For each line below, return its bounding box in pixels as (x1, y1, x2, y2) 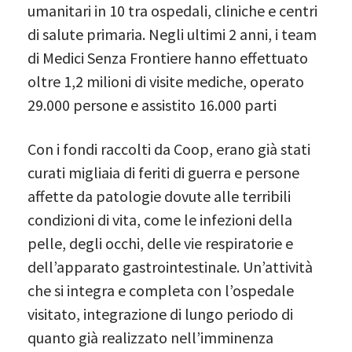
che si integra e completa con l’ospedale (27, 280, 294, 300)
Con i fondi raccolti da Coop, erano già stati (27, 138, 310, 159)
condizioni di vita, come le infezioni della (27, 209, 292, 229)
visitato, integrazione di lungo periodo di (27, 303, 293, 324)
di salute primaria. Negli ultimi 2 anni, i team (27, 24, 317, 44)
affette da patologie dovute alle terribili (27, 185, 291, 206)
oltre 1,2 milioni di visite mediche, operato (27, 71, 304, 91)
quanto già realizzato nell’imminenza (27, 327, 273, 347)
